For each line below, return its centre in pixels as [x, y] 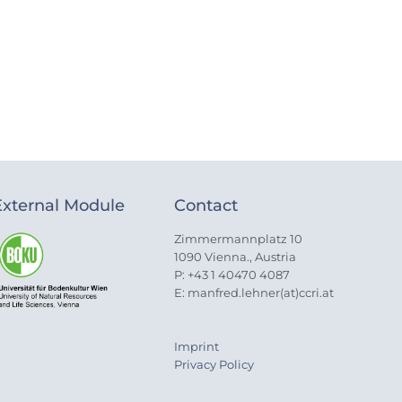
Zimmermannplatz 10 [238, 239]
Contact [205, 205]
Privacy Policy [214, 364]
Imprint [196, 346]
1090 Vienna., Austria [235, 257]
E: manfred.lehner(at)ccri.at [253, 293]
